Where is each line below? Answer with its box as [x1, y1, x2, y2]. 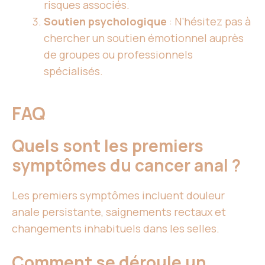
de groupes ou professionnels [44, 47, 193, 62]
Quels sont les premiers [12, 134, 203, 157]
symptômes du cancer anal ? [12, 154, 241, 177]
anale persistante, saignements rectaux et [12, 205, 226, 219]
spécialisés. [44, 64, 103, 79]
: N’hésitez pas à [167, 14, 251, 29]
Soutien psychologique [44, 14, 167, 29]
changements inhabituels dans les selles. [12, 221, 219, 236]
